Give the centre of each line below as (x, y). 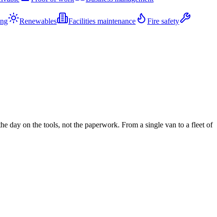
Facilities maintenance (102, 21)
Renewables (38, 21)
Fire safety (163, 21)
